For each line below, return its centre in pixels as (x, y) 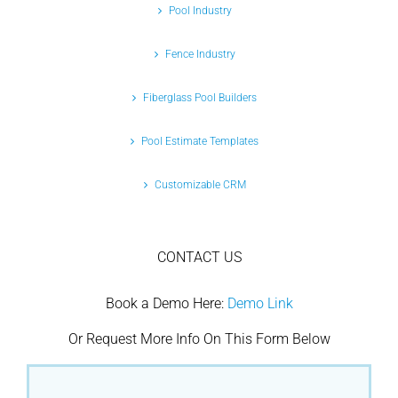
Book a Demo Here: (166, 304)
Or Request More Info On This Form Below (199, 339)
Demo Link (260, 304)
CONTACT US (199, 258)
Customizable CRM (200, 185)
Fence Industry (200, 55)
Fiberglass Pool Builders (200, 98)
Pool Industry (200, 11)
